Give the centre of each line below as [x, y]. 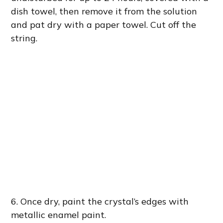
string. [24, 38]
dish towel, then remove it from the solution [104, 11]
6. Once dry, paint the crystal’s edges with [100, 201]
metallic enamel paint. [59, 215]
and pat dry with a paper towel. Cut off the [104, 24]
